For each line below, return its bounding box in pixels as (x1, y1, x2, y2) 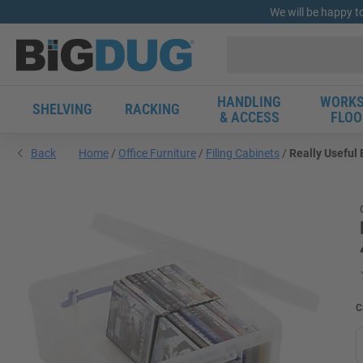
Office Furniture (118, 147, 196, 160)
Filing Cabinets (206, 147, 280, 160)
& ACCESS (219, 109, 280, 126)
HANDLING (217, 93, 281, 110)
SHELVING (32, 100, 92, 117)
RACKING (125, 100, 180, 117)
